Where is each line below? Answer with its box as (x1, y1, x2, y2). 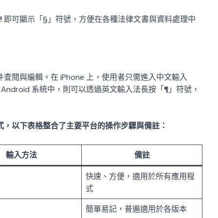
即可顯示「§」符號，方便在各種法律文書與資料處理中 (2, 14, 196, 25)
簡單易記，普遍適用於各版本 (86, 203, 187, 214)
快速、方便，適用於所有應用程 (86, 171, 195, 182)
